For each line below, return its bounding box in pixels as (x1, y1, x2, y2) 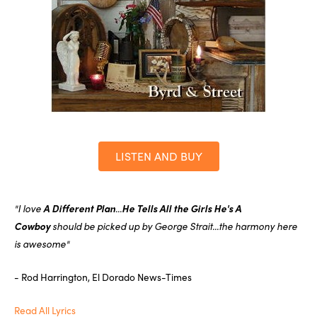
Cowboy (14, 218, 52, 233)
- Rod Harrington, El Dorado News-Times (14, 269, 192, 284)
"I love (14, 200, 41, 215)
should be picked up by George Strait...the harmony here (52, 218, 297, 233)
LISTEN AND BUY (115, 147, 202, 164)
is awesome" (14, 236, 69, 250)
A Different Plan (41, 200, 115, 215)
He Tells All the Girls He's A (122, 200, 241, 215)
